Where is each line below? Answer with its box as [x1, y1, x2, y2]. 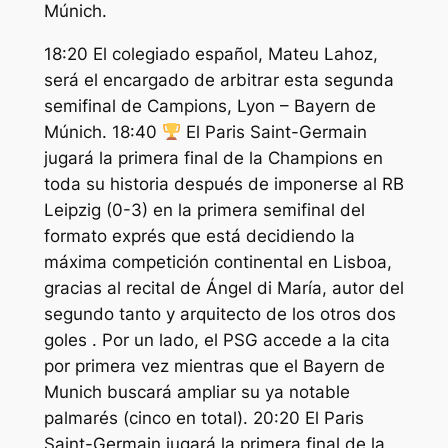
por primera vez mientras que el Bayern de [43, 355, 385, 376]
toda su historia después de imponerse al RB [43, 173, 404, 194]
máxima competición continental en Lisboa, [43, 251, 392, 272]
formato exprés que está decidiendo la [43, 225, 355, 246]
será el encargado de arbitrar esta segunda [43, 69, 394, 90]
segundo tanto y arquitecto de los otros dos [43, 303, 396, 324]
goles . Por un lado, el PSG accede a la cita [43, 329, 390, 350]
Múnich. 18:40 [43, 121, 162, 142]
